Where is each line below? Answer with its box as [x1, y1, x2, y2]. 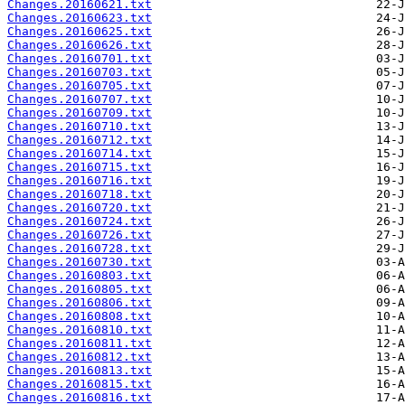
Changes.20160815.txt [7, 377, 152, 391]
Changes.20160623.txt [7, 11, 152, 25]
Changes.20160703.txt [7, 65, 152, 80]
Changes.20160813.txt [7, 363, 152, 378]
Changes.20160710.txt [7, 119, 152, 134]
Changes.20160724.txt [7, 214, 152, 229]
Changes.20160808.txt [7, 309, 152, 324]
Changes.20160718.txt [7, 187, 152, 202]
